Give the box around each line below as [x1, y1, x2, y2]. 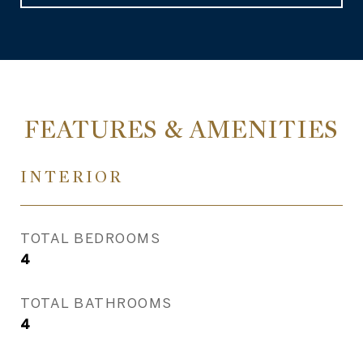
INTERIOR [20, 167, 123, 187]
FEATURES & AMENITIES [24, 114, 339, 145]
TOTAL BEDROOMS [20, 230, 160, 246]
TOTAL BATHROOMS [20, 295, 173, 310]
